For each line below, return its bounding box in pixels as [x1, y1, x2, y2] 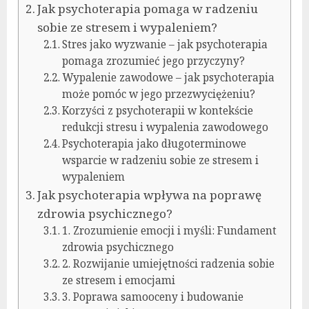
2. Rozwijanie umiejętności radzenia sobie [61, 256, 275, 271]
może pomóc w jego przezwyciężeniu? [61, 86, 255, 101]
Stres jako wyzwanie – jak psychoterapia [61, 37, 268, 52]
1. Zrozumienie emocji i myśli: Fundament [61, 223, 277, 238]
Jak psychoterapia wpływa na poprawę [37, 186, 262, 203]
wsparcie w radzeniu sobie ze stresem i [61, 152, 259, 168]
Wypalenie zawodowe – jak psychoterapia [61, 70, 275, 85]
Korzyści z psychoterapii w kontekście [61, 103, 253, 118]
